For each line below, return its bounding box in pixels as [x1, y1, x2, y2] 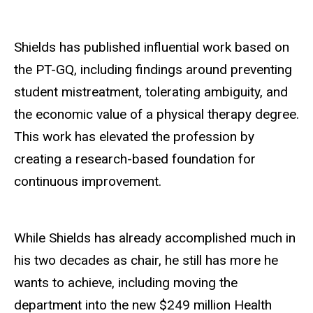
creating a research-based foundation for [14, 151, 256, 168]
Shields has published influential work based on [14, 39, 289, 56]
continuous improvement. [14, 173, 161, 190]
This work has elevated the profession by [14, 129, 254, 145]
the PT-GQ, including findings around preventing [14, 61, 292, 78]
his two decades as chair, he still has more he [14, 252, 278, 269]
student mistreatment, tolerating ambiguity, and [14, 84, 288, 101]
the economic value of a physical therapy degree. [14, 106, 299, 123]
